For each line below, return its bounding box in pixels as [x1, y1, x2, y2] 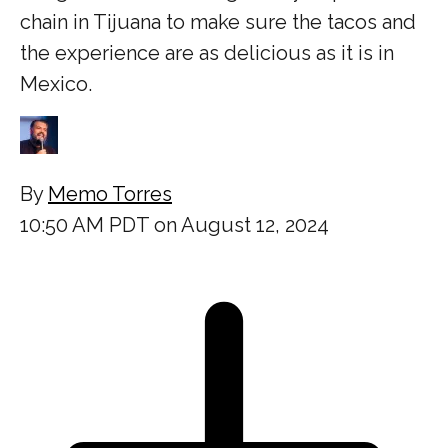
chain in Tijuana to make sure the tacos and [20, 9, 416, 34]
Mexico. [20, 71, 92, 96]
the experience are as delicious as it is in [20, 40, 394, 65]
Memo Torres [48, 181, 172, 206]
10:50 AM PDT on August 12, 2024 [20, 212, 329, 237]
